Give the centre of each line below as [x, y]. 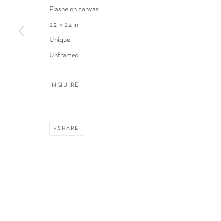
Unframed [64, 55]
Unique [60, 40]
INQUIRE [64, 85]
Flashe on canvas [74, 10]
